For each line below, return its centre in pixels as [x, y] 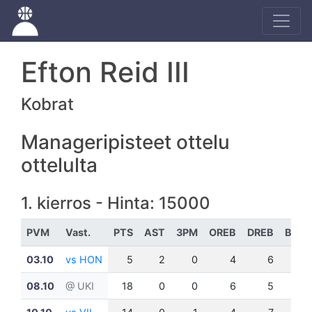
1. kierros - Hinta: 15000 [116, 203]
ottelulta [59, 165]
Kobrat [47, 104]
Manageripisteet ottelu [125, 142]
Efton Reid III [105, 72]
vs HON [84, 259]
